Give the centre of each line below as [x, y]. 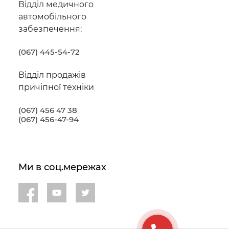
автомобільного [52, 16]
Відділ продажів [52, 75]
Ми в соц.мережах [62, 167]
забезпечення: [50, 29]
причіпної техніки [56, 87]
